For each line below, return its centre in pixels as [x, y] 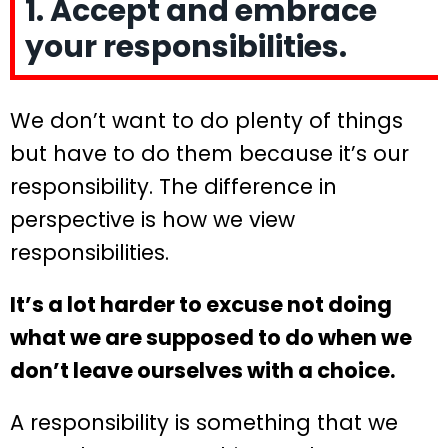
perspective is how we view [152, 220]
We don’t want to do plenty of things [206, 121]
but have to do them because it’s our [209, 154]
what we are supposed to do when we [211, 338]
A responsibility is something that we [204, 423]
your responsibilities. [186, 47]
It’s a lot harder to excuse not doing [201, 305]
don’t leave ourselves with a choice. [202, 371]
